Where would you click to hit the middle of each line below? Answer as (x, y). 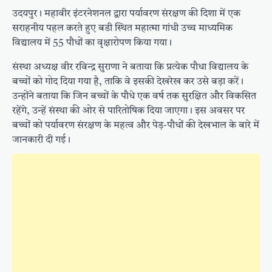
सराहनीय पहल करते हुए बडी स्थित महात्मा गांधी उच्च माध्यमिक (122, 29)
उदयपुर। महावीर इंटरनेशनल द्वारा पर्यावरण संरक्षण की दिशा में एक (126, 14)
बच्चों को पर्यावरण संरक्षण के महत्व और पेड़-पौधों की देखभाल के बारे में (136, 126)
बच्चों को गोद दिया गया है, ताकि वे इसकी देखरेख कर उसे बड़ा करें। (128, 82)
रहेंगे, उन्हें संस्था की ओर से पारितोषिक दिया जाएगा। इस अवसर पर (128, 111)
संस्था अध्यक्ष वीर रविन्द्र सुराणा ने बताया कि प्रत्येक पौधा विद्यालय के (130, 68)
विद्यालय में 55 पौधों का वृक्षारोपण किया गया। (92, 43)
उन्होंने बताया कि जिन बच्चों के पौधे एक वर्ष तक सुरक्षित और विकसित (134, 97)
